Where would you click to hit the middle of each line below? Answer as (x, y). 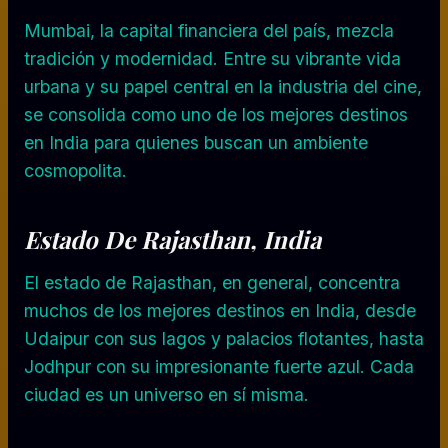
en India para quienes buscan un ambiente (196, 142)
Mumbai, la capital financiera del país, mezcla (209, 30)
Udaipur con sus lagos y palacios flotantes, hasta (224, 338)
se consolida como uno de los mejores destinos (216, 114)
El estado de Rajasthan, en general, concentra (212, 282)
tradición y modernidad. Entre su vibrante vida (212, 58)
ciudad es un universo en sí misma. (166, 394)
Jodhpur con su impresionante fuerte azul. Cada (219, 366)
